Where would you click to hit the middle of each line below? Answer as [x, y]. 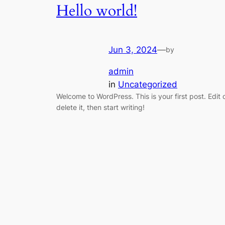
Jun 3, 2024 [133, 50]
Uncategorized [148, 84]
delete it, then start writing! [100, 107]
